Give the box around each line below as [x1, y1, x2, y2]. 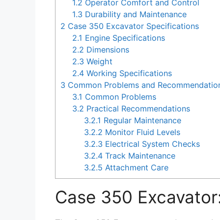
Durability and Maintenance [82, 9, 187, 20]
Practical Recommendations [84, 104, 191, 114]
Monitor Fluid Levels [103, 127, 181, 137]
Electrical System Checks [103, 139, 200, 149]
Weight [84, 56, 113, 67]
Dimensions [84, 45, 130, 55]
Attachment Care [103, 163, 169, 173]
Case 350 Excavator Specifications [65, 21, 199, 31]
